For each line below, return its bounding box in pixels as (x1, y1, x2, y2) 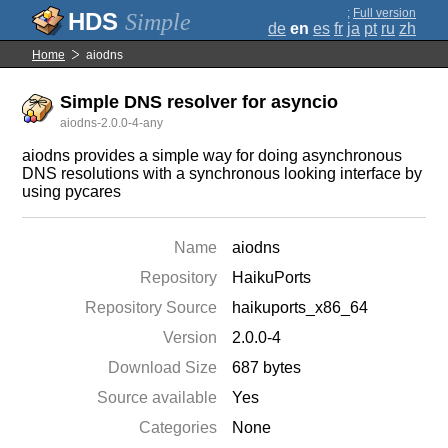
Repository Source (85, 299, 218, 316)
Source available (97, 389, 218, 406)
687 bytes (232, 359, 302, 376)
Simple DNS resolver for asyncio (60, 92, 339, 112)
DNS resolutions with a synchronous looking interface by (22, 165, 423, 182)
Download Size (108, 359, 218, 376)
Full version (353, 6, 416, 20)
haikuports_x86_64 (232, 299, 369, 316)
